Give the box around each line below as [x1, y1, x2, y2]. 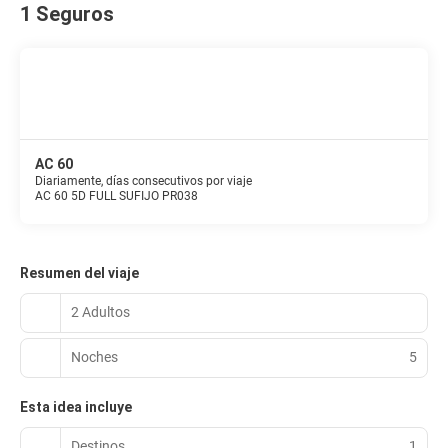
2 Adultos [71, 304, 130, 321]
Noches [71, 349, 118, 366]
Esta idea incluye [20, 398, 132, 415]
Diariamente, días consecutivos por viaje [35, 173, 252, 188]
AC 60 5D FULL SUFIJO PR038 [35, 188, 198, 203]
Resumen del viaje [20, 264, 139, 281]
